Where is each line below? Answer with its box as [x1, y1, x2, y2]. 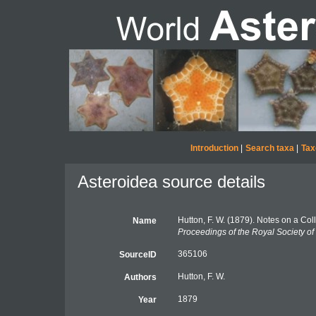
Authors [123, 272, 157, 282]
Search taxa [245, 143, 294, 153]
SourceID [119, 250, 157, 260]
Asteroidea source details [78, 172, 265, 191]
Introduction [190, 143, 238, 153]
